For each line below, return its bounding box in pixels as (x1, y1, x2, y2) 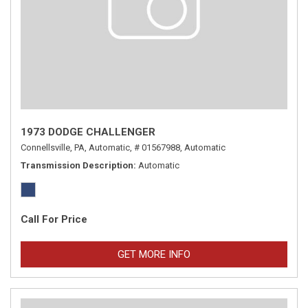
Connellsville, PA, (21, 142, 87, 153)
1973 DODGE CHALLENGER (21, 126, 155, 138)
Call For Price (21, 213, 87, 225)
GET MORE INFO (118, 248, 190, 261)
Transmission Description (21, 160, 133, 170)
